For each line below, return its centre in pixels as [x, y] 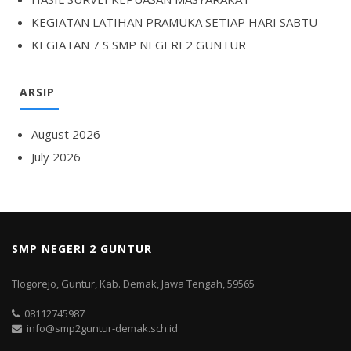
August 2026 [66, 134]
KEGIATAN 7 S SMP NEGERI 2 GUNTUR [139, 44]
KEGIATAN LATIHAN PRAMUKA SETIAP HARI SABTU [174, 22]
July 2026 [56, 156]
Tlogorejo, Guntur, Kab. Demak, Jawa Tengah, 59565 [133, 283]
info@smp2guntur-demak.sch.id [100, 329]
